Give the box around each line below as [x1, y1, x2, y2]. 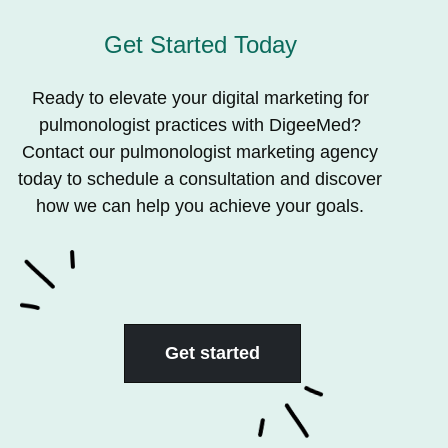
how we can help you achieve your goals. [36, 196, 364, 217]
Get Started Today [103, 31, 297, 59]
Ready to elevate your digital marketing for [31, 88, 369, 109]
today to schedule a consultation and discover [18, 169, 382, 190]
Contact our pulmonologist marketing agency [22, 142, 378, 163]
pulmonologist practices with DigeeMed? [39, 115, 361, 136]
